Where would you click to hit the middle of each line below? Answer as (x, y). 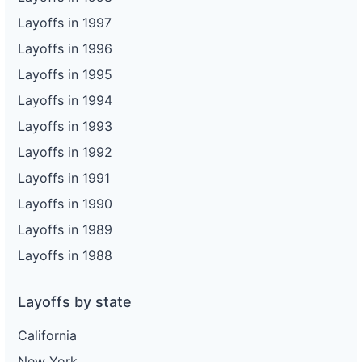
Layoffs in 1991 (64, 177)
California (47, 335)
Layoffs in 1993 (65, 126)
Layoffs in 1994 (65, 100)
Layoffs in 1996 (65, 48)
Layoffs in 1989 (65, 229)
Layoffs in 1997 (65, 22)
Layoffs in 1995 (65, 74)
